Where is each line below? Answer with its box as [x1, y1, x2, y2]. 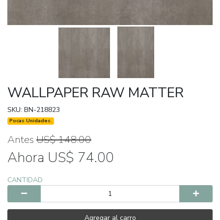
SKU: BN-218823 [7, 105, 60, 115]
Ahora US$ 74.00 [7, 148, 114, 167]
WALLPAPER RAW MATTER [7, 83, 184, 103]
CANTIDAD [7, 175, 43, 185]
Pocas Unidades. [9, 117, 53, 125]
